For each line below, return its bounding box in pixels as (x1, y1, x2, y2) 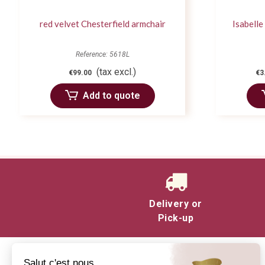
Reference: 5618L (75, 50, 130, 59)
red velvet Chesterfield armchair (39, 18, 166, 30)
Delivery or (149, 198, 202, 210)
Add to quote (82, 90, 140, 102)
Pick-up (157, 212, 194, 224)
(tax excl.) (96, 66, 136, 78)
